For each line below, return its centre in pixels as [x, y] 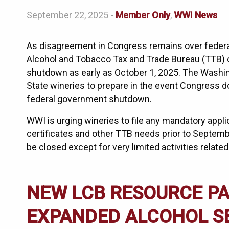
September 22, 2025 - [71, 15]
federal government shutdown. [89, 99]
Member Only [143, 15]
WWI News [196, 15]
